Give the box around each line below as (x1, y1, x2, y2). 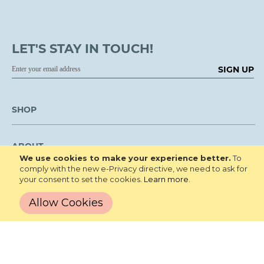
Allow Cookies (28, 196, 103, 209)
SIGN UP (218, 64, 255, 75)
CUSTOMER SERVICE (12, 213, 100, 225)
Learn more (143, 174, 189, 184)
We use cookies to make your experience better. (19, 153, 231, 163)
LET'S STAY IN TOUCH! (12, 41, 153, 57)
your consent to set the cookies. (19, 174, 144, 184)
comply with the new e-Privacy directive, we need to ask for (19, 164, 247, 173)
